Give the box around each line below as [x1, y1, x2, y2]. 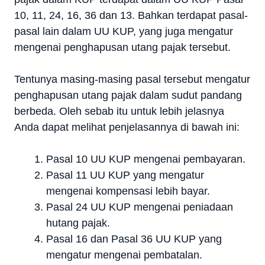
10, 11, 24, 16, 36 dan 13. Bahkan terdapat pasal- [14, 9, 248, 22]
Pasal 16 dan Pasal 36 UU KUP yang [46, 233, 222, 245]
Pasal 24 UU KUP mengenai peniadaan [46, 201, 233, 214]
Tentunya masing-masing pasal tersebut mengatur [14, 73, 250, 86]
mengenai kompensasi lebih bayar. [46, 185, 210, 198]
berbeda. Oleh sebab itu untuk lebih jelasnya [14, 105, 224, 118]
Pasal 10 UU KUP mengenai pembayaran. [46, 153, 245, 166]
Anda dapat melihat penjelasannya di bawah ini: [14, 121, 240, 134]
